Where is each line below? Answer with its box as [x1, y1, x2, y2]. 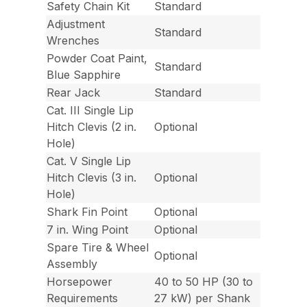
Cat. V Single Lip [47, 154, 132, 169]
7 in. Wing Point [47, 223, 129, 237]
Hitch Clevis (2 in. [47, 120, 137, 134]
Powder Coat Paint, [47, 51, 148, 66]
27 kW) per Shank [154, 291, 251, 306]
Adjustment [47, 17, 106, 32]
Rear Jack [47, 86, 101, 100]
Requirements [47, 291, 119, 306]
